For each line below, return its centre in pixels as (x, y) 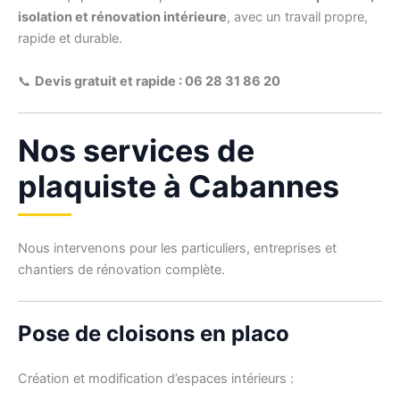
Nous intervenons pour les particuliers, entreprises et (177, 248)
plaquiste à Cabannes (179, 186)
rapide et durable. (70, 39)
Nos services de (136, 150)
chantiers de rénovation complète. (121, 269)
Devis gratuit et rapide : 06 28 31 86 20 (158, 81)
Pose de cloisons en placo (154, 334)
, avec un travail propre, (297, 17)
